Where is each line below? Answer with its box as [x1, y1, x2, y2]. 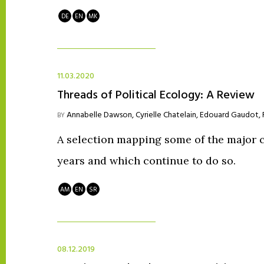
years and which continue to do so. [57, 153, 236, 167]
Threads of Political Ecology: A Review [57, 85, 255, 105]
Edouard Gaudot [200, 108, 259, 122]
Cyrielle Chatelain [136, 108, 196, 122]
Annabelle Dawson [67, 108, 132, 122]
